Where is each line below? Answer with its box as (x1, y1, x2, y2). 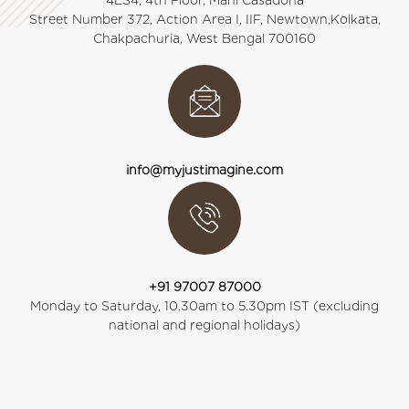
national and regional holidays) (109, 318, 300, 332)
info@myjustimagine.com (126, 163, 283, 177)
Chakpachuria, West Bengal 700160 (93, 31, 316, 46)
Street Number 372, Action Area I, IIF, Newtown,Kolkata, (28, 12, 381, 26)
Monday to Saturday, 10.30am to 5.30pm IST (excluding (30, 299, 379, 313)
